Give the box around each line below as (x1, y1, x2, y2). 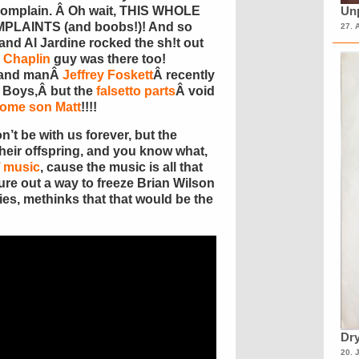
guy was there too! (50, 52, 166, 66)
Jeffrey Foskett (63, 68, 153, 82)
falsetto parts (96, 84, 175, 98)
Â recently (153, 68, 215, 82)
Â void (175, 84, 215, 98)
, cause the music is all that (40, 160, 203, 174)
